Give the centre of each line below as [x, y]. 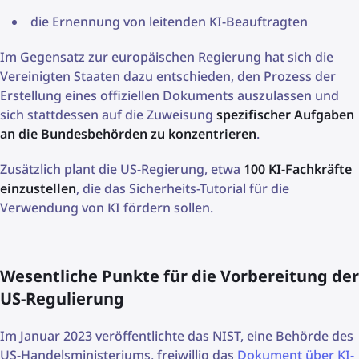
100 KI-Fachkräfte [298, 169]
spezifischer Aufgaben [285, 114]
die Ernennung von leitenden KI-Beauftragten [169, 21]
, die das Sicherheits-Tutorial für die [183, 188]
